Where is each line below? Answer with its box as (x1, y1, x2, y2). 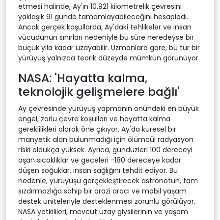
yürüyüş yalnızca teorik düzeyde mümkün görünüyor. (18, 53, 200, 63)
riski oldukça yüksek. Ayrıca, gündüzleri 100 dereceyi (18, 144, 192, 155)
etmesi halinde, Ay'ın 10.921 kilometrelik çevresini (18, 1, 182, 11)
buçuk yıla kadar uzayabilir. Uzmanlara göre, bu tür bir (18, 42, 200, 53)
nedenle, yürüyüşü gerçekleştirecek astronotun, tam (18, 175, 198, 186)
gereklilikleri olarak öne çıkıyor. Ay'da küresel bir (18, 124, 176, 134)
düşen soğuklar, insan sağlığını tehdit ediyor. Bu (18, 165, 178, 175)
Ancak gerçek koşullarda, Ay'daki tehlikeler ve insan (18, 22, 192, 32)
